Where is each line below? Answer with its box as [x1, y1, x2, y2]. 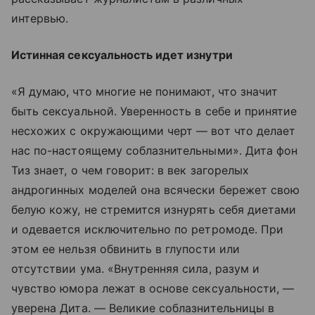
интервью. [11, 11, 69, 25]
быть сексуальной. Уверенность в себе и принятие [11, 103, 297, 118]
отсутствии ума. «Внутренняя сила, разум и [11, 261, 259, 276]
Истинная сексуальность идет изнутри [11, 47, 233, 62]
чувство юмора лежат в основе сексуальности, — [11, 281, 295, 295]
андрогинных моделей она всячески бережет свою [11, 182, 300, 197]
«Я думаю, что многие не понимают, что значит [11, 84, 278, 98]
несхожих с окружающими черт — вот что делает [11, 123, 296, 138]
